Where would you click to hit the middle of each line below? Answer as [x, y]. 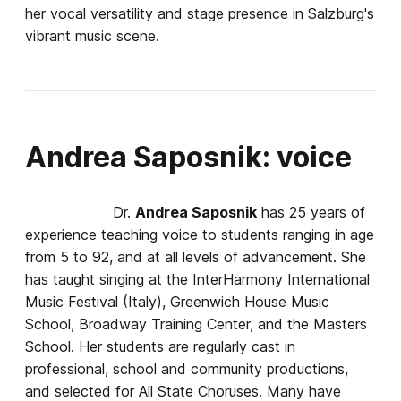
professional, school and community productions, [187, 368]
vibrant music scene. [92, 35]
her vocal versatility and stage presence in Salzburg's [200, 13]
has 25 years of [311, 212]
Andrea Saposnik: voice [188, 157]
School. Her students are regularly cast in [160, 346]
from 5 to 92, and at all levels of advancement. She [196, 256]
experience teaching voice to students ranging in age [200, 234]
